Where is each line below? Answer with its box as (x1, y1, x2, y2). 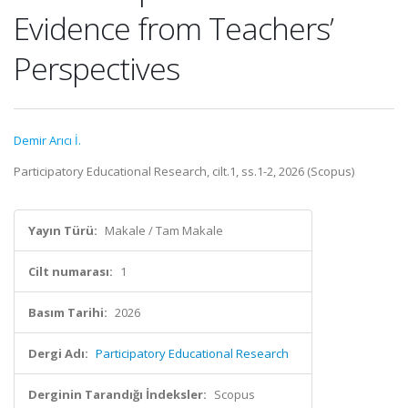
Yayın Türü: (28, 222, 97, 239)
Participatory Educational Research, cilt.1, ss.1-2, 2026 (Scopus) (14, 163, 354, 179)
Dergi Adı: (28, 345, 88, 362)
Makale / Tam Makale (105, 222, 223, 239)
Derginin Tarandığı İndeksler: (28, 386, 207, 403)
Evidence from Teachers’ (14, 7, 333, 49)
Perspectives (14, 47, 179, 89)
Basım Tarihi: (28, 304, 107, 321)
